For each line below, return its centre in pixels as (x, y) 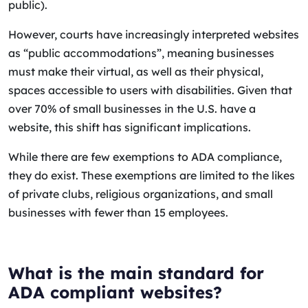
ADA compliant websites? (115, 292)
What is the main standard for (136, 273)
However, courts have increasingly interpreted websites (154, 34)
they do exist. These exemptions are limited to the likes (152, 175)
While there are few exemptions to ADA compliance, (145, 157)
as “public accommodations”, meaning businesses (141, 53)
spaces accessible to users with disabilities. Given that (150, 90)
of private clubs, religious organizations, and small (141, 194)
